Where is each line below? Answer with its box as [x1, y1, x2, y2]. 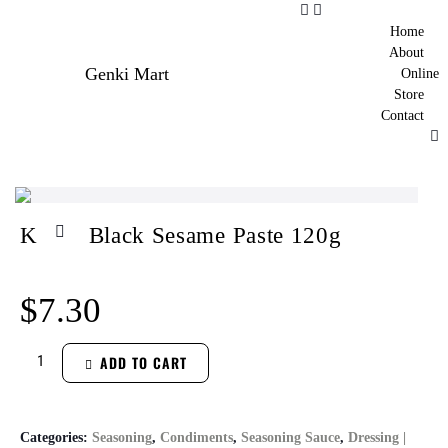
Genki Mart [85, 63, 170, 84]
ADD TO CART [99, 352, 187, 373]
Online [401, 65, 440, 81]
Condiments [160, 430, 233, 445]
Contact [381, 107, 425, 123]
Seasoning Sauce [241, 430, 340, 445]
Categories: [20, 430, 92, 445]
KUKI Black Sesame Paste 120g [20, 223, 342, 248]
